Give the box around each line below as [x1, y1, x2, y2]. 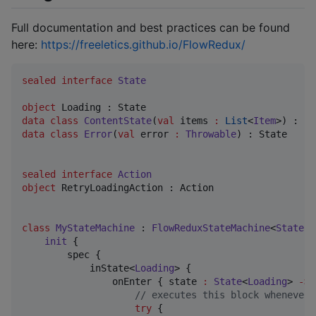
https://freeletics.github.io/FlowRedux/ [41, 37, 245, 51]
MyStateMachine [56, 221, 135, 233]
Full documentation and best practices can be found [11, 20, 290, 35]
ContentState [84, 114, 152, 126]
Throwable [186, 128, 236, 140]
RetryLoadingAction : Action [56, 181, 214, 193]
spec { [22, 248, 101, 260]
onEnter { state [22, 275, 202, 287]
